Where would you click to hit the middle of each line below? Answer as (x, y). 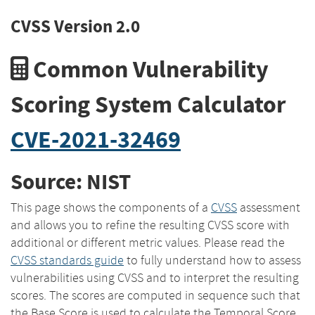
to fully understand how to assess (212, 260)
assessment (269, 207)
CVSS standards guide (67, 260)
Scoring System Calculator (148, 104)
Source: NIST (71, 182)
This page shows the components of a (111, 207)
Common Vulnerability (148, 69)
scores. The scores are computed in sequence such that (155, 295)
